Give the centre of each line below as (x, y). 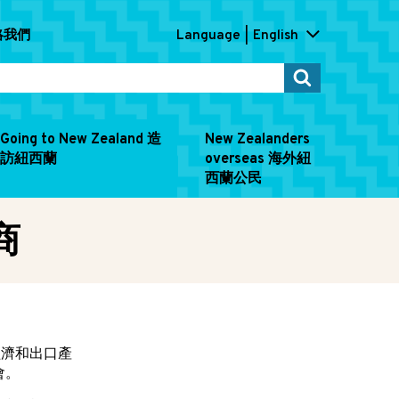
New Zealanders (257, 140)
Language (208, 36)
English (276, 36)
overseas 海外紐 (258, 159)
